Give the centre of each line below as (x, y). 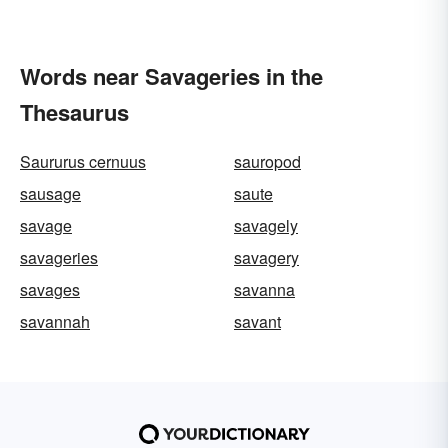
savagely (266, 225)
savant (257, 321)
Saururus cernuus (83, 161)
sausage (50, 193)
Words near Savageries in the (171, 76)
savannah (55, 321)
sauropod (267, 161)
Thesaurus (74, 112)
